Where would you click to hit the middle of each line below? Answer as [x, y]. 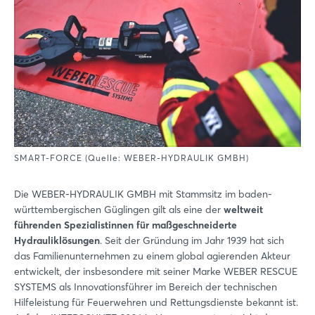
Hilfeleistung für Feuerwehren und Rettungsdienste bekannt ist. [156, 302]
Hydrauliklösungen [57, 240]
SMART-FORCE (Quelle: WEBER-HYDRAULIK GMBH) [131, 158]
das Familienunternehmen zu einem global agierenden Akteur [152, 256]
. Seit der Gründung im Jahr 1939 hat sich [192, 240]
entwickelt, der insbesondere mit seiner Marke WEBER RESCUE [156, 271]
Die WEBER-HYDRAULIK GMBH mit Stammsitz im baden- [143, 194]
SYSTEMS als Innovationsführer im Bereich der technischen [146, 287]
